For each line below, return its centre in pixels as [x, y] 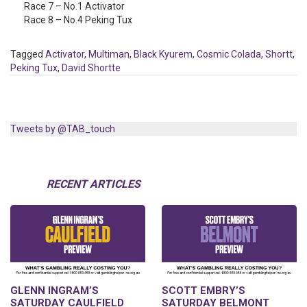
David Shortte [91, 68]
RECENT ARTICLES [94, 184]
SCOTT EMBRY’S [204, 291]
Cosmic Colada [229, 54]
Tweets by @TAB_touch [63, 129]
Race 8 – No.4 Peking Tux [78, 20]
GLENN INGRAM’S [54, 291]
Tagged [28, 54]
